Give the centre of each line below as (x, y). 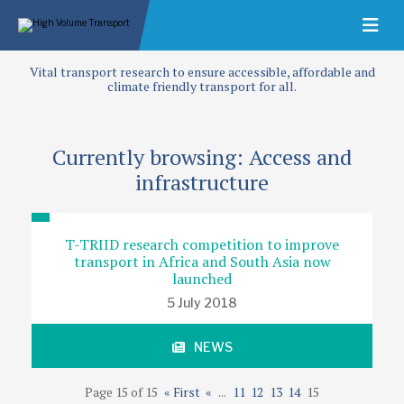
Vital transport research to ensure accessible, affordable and (202, 72)
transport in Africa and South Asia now (202, 262)
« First (182, 392)
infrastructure (202, 182)
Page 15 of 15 (121, 392)
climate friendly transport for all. (202, 86)
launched (202, 279)
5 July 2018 (202, 303)
